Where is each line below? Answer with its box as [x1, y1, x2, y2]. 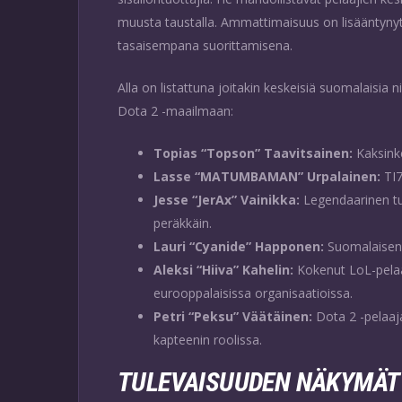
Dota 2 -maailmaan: [118, 101, 233, 119]
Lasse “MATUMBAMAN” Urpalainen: [153, 167, 380, 185]
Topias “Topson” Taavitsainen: [153, 144, 353, 162]
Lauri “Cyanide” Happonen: [153, 237, 324, 255]
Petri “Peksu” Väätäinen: [153, 307, 312, 325]
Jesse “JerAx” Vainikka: [153, 190, 300, 208]
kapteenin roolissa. [153, 330, 262, 348]
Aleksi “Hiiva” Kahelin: [153, 260, 293, 278]
